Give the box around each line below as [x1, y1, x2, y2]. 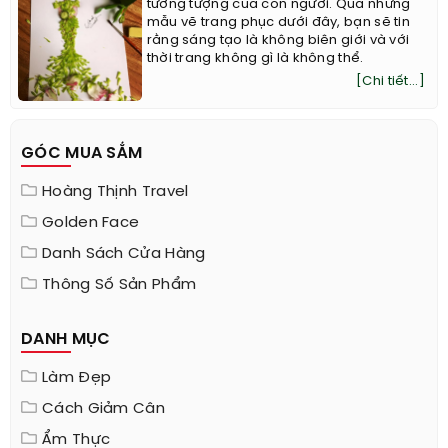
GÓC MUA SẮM [21, 145, 143, 163]
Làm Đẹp [42, 370, 112, 387]
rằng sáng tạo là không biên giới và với [146, 33, 410, 47]
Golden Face [42, 215, 140, 232]
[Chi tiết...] [356, 74, 425, 88]
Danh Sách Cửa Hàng [42, 246, 206, 263]
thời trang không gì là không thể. [146, 51, 364, 65]
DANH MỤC [21, 331, 111, 349]
